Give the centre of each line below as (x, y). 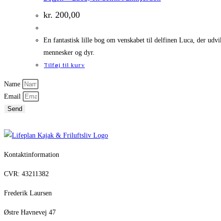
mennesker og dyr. (69, 52)
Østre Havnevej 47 (30, 213)
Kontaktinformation (32, 155)
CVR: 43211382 (26, 174)
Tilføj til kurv (64, 65)
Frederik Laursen (28, 193)
